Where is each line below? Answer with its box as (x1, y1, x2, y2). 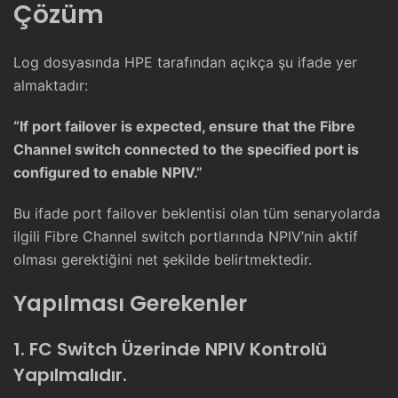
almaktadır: (13, 76, 88, 95)
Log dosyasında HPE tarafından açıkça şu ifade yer (13, 53, 357, 72)
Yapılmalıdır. (13, 362, 127, 388)
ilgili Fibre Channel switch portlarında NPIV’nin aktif (13, 227, 358, 246)
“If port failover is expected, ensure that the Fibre (13, 117, 355, 136)
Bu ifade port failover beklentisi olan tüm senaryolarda (13, 204, 380, 223)
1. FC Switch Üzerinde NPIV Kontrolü (13, 337, 327, 362)
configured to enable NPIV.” (13, 163, 203, 182)
